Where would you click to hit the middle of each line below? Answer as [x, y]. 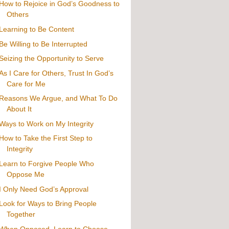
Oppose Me [25, 174]
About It [19, 109]
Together [21, 214]
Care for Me [26, 84]
